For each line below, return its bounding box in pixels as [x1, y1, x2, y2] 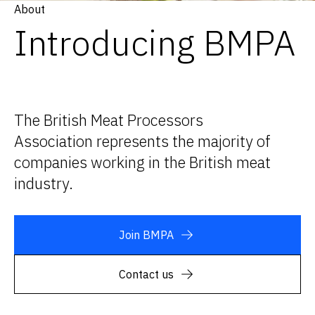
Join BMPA [119, 228, 174, 243]
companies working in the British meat [14, 152, 271, 173]
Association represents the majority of [14, 131, 271, 152]
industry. [14, 173, 73, 194]
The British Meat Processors [14, 110, 203, 131]
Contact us [119, 267, 174, 282]
